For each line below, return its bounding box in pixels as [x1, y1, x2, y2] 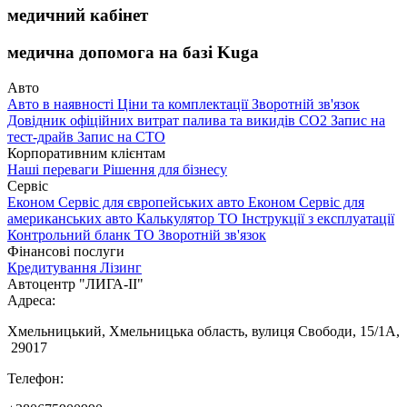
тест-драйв [7, 128, 77, 144]
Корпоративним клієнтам [7, 144, 165, 161]
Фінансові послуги [7, 243, 124, 259]
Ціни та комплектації [117, 95, 252, 112]
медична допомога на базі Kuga [7, 42, 259, 62]
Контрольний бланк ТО [7, 226, 158, 243]
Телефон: [7, 370, 64, 386]
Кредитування [7, 259, 100, 275]
